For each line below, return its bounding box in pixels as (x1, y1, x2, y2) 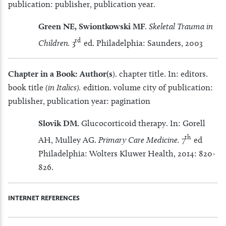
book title (8, 82, 43, 93)
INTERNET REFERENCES (8, 194, 80, 202)
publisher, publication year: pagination (8, 96, 150, 106)
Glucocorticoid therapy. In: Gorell (81, 118, 205, 129)
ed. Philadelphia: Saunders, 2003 (82, 37, 203, 48)
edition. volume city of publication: (83, 82, 213, 93)
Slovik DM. (38, 118, 81, 129)
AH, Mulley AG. (38, 135, 98, 145)
